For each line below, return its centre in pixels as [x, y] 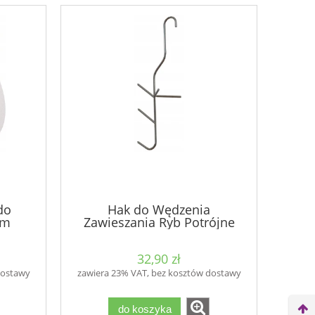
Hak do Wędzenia [159, 209]
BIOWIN [159, 234]
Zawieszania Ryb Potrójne [159, 222]
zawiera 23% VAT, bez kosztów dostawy [159, 273]
